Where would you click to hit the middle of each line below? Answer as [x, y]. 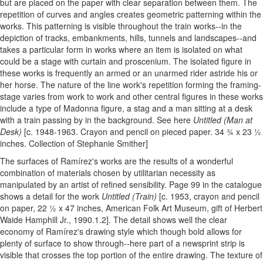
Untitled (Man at [223, 120]
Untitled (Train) [129, 196]
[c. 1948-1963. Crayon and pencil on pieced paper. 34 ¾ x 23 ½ [141, 132]
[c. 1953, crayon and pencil [208, 196]
